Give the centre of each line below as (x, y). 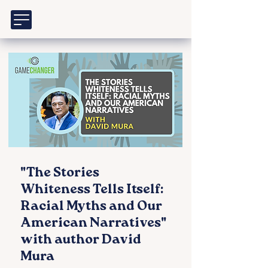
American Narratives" (94, 224)
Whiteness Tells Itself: (92, 191)
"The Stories (60, 174)
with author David (81, 241)
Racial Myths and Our (91, 207)
